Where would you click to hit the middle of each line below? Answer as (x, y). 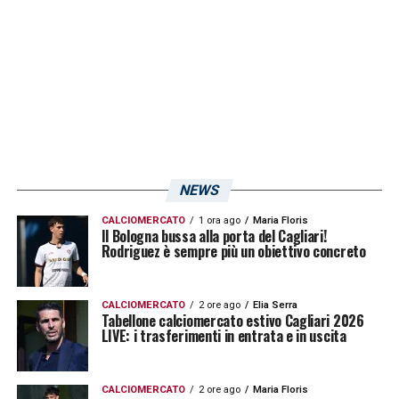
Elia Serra (275, 305)
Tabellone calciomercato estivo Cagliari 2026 (232, 320)
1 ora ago (219, 220)
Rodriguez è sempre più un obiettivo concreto (233, 251)
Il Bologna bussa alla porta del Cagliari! (214, 236)
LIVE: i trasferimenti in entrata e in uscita (224, 335)
